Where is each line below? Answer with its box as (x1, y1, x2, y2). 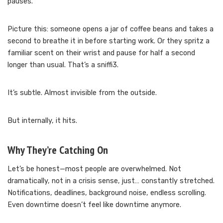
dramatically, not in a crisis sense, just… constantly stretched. (7, 176, 215, 185)
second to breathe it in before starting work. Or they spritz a (7, 36, 210, 45)
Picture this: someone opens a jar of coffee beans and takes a (7, 24, 214, 33)
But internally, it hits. (7, 116, 77, 125)
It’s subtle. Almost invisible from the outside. (7, 88, 157, 97)
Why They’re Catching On (7, 142, 108, 157)
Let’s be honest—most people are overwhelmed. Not (7, 164, 181, 173)
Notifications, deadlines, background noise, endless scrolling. (7, 188, 206, 197)
